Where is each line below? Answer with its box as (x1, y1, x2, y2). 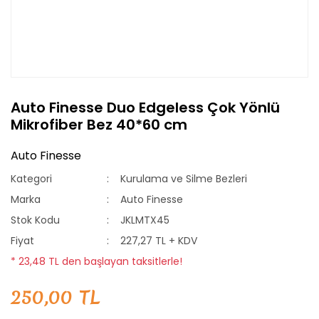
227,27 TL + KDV (120, 234, 198, 248)
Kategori (11, 172, 52, 186)
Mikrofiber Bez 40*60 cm (11, 115, 187, 135)
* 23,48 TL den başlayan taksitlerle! (11, 254, 182, 268)
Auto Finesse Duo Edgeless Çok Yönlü (11, 98, 280, 117)
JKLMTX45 (120, 213, 170, 227)
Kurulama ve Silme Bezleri (120, 172, 248, 186)
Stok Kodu (11, 213, 60, 227)
